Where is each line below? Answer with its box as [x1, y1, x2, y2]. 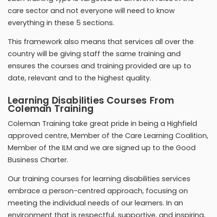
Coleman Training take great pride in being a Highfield [8, 118, 197, 128]
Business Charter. [8, 155, 68, 165]
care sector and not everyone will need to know [8, 5, 175, 15]
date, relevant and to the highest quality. [8, 73, 151, 83]
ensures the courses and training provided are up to [8, 61, 191, 71]
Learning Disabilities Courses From [8, 94, 174, 108]
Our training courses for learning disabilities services [8, 174, 190, 184]
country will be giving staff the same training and [8, 49, 181, 59]
